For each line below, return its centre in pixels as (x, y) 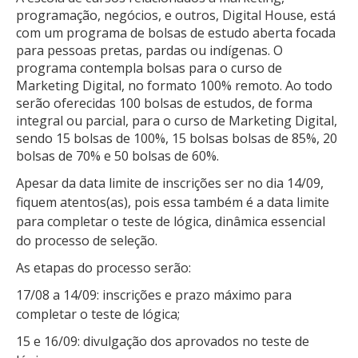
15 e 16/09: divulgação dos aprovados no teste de (163, 341)
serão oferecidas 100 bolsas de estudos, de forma (164, 103)
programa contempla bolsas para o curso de (149, 68)
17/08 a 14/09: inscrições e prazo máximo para (154, 294)
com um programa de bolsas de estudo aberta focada (176, 33)
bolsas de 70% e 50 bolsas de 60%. (119, 156)
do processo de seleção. (87, 240)
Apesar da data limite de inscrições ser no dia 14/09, (170, 183)
